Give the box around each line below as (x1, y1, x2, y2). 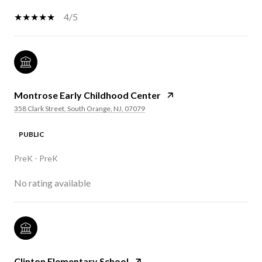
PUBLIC (19, 129, 44, 139)
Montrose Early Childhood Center (14, 89, 161, 101)
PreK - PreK (14, 153, 58, 163)
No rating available (14, 177, 91, 188)
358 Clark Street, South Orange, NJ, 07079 (14, 104, 145, 113)
